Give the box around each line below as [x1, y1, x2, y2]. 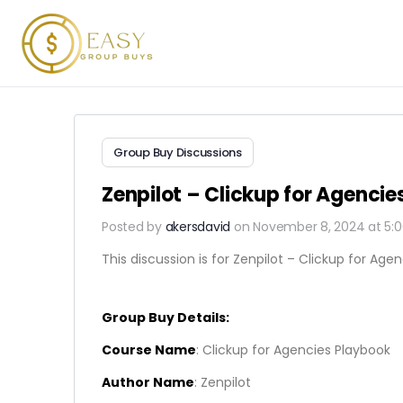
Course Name [102, 341, 196, 359]
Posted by [102, 218, 166, 236]
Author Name [102, 373, 194, 391]
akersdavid [165, 218, 231, 236]
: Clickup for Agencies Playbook [196, 341, 390, 359]
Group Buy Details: [102, 309, 229, 327]
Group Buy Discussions [113, 144, 242, 161]
